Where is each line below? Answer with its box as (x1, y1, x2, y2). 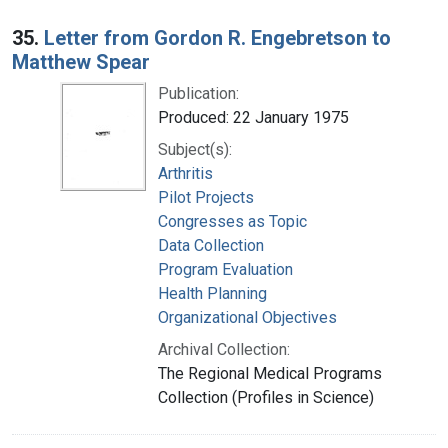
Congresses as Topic (158, 211, 307, 231)
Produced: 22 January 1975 (158, 107, 349, 127)
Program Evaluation (158, 259, 293, 279)
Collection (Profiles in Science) (158, 387, 374, 407)
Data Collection (158, 235, 264, 255)
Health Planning (158, 283, 267, 303)
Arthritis (158, 163, 213, 183)
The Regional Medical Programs (158, 363, 382, 383)
